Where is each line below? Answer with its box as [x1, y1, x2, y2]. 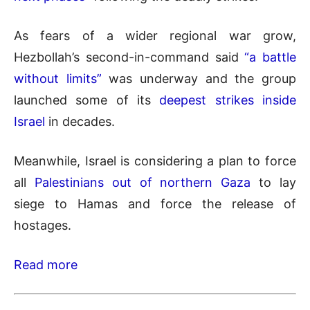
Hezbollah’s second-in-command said [14, 49, 245, 64]
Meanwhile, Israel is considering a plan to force [14, 153, 296, 168]
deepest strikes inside [159, 92, 297, 107]
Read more [14, 257, 77, 272]
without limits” [14, 71, 102, 86]
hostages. [14, 217, 71, 232]
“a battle [244, 49, 296, 64]
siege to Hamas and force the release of [14, 196, 296, 211]
